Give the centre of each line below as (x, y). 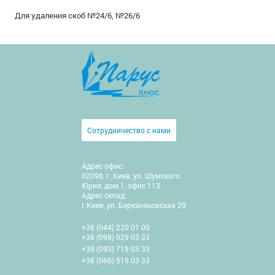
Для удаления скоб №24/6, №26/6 (78, 15)
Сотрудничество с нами (129, 130)
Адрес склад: (104, 195)
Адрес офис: (103, 166)
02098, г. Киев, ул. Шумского (131, 176)
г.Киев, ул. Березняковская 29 (134, 205)
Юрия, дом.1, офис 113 (121, 185)
